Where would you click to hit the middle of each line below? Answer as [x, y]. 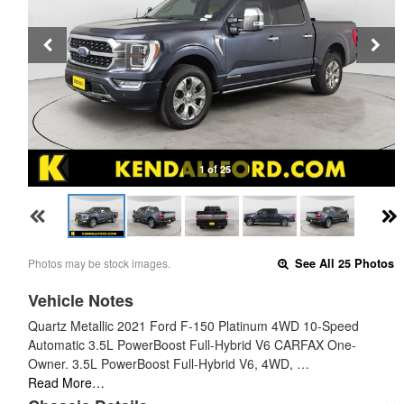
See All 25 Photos [343, 263]
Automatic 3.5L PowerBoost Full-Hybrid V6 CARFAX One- [192, 344]
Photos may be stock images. [99, 263]
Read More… [66, 382]
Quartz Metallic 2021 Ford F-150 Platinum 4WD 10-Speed [193, 326]
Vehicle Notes [81, 300]
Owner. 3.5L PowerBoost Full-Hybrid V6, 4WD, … [169, 363]
